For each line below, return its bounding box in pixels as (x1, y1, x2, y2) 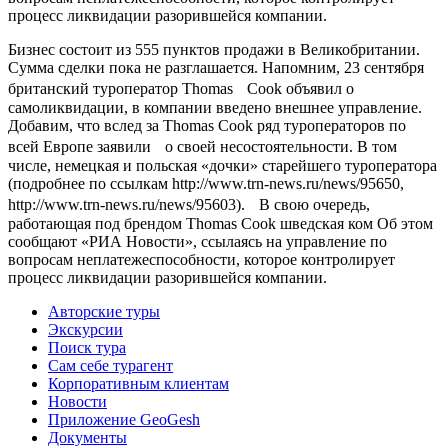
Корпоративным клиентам (48, 374, 229, 392)
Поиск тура (48, 338, 126, 356)
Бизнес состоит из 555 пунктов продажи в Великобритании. (8, 40, 420, 58)
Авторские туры (48, 302, 160, 320)
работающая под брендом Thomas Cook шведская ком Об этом (8, 214, 433, 232)
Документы (48, 428, 127, 446)
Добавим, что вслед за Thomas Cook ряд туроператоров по (8, 116, 406, 134)
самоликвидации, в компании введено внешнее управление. (8, 98, 422, 116)
